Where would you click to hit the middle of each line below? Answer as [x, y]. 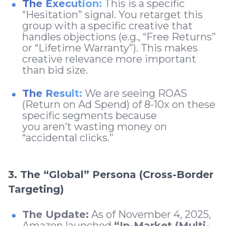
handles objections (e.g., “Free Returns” [119, 37]
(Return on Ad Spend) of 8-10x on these [119, 104]
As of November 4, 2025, [150, 214]
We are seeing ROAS [135, 93]
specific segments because [90, 115]
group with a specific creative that [107, 25]
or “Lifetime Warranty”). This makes [110, 48]
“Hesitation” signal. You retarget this [112, 14]
